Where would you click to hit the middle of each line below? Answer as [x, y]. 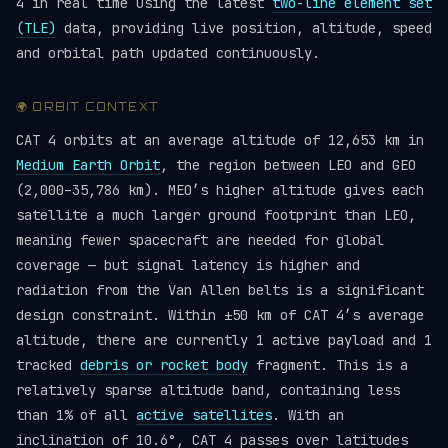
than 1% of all [76, 415]
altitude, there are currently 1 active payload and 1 [224, 340]
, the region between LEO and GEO [288, 165]
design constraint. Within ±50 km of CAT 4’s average [220, 315]
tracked [48, 365]
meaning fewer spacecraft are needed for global [200, 240]
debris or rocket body [164, 365]
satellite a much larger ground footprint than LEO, [216, 215]
